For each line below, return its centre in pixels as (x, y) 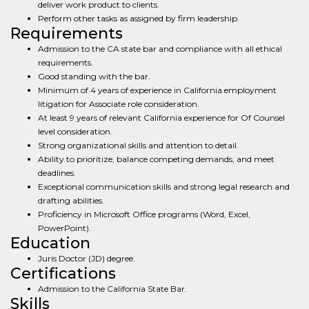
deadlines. (57, 173)
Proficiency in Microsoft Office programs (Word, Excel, (144, 214)
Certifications (63, 273)
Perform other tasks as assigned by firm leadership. (139, 18)
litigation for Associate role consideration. (119, 104)
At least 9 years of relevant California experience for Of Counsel (161, 118)
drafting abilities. (71, 200)
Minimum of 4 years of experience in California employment (157, 90)
